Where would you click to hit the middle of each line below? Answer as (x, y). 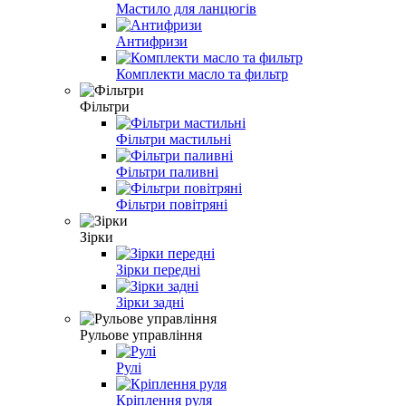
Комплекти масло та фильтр (202, 73)
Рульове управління (141, 334)
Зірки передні (158, 269)
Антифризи (152, 41)
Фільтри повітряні (172, 204)
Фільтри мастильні (174, 139)
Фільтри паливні (167, 171)
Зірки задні (150, 302)
